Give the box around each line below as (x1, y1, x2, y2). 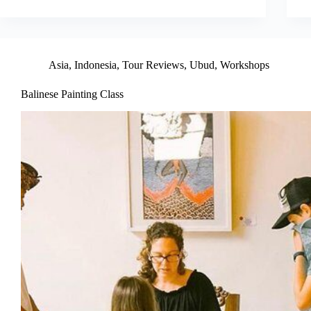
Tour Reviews (122, 59, 184, 72)
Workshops (220, 59, 269, 72)
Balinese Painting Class (21, 88, 124, 101)
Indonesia (74, 59, 117, 72)
